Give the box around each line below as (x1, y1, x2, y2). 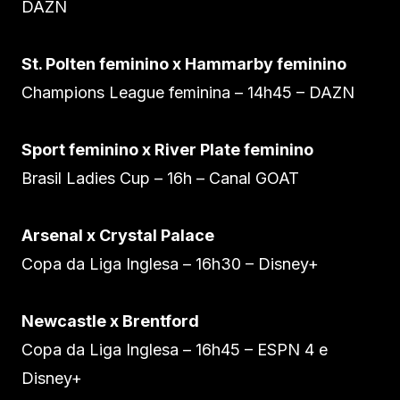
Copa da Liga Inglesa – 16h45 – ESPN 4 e (21, 339, 328, 359)
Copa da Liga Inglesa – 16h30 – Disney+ (21, 254, 319, 273)
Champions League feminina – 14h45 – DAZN (21, 82, 354, 102)
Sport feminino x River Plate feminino (21, 139, 313, 159)
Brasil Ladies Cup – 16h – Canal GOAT (21, 168, 299, 187)
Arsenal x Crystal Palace (21, 225, 214, 245)
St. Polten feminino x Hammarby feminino (21, 54, 346, 73)
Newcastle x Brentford (21, 311, 199, 330)
